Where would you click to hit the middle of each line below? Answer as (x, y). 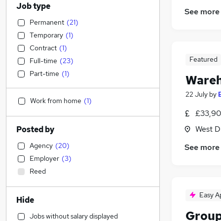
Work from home (56, 101)
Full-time (43, 61)
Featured (203, 59)
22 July (197, 94)
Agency (41, 146)
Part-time (44, 74)
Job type (33, 6)
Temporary (46, 35)
